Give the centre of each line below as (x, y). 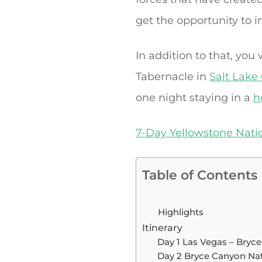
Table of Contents (200, 175)
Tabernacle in (173, 77)
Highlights (181, 212)
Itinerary (162, 228)
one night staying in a (194, 98)
